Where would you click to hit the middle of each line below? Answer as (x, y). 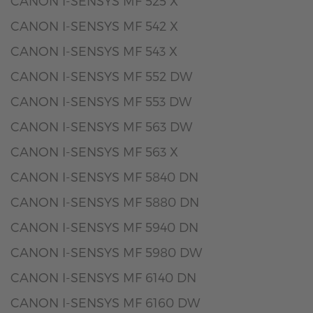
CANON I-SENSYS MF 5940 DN (104, 227)
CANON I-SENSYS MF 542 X (94, 26)
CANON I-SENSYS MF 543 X (94, 51)
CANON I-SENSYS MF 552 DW (101, 76)
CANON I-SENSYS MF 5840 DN (104, 176)
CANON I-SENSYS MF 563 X (94, 151)
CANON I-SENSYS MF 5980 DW (106, 252)
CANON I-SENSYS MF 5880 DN (105, 202)
